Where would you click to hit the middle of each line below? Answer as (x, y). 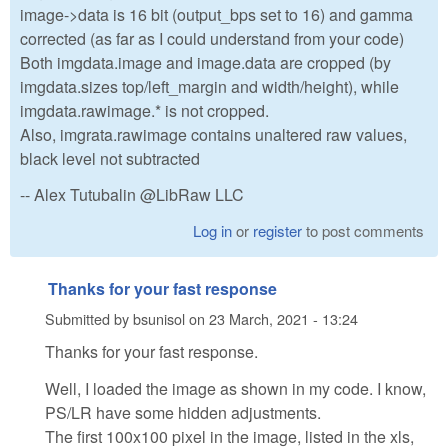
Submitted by (89, 318)
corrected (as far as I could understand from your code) (212, 38)
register (278, 231)
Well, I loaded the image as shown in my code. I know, (235, 388)
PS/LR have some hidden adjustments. (183, 412)
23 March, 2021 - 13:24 (283, 318)
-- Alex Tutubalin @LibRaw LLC (132, 195)
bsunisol (159, 318)
